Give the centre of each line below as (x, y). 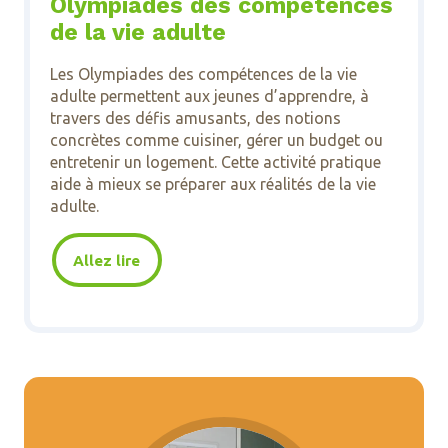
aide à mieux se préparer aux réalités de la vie (212, 184)
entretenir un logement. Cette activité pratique (215, 162)
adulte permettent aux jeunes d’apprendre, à (209, 96)
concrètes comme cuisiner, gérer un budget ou (216, 140)
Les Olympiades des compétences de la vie (203, 74)
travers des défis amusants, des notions (195, 118)
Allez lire (107, 260)
